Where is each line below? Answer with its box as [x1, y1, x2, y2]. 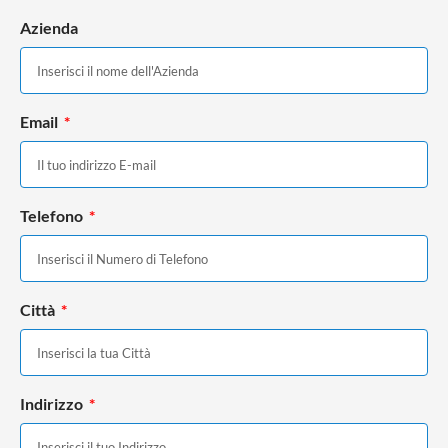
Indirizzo [20, 394, 86, 414]
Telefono [20, 206, 86, 226]
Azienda [20, 18, 78, 38]
